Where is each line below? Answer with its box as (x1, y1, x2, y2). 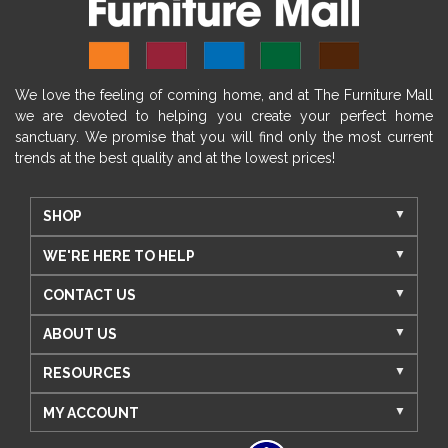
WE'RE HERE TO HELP (42, 247, 195, 264)
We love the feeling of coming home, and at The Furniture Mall (15, 86, 433, 103)
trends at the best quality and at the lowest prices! (15, 149, 335, 166)
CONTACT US (42, 286, 136, 303)
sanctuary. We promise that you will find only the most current (15, 128, 433, 145)
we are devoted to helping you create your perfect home (15, 107, 433, 124)
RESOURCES (42, 365, 131, 382)
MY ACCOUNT (42, 404, 139, 421)
